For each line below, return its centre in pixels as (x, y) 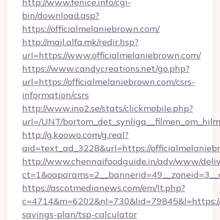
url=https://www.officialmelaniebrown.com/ (111, 55)
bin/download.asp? (61, 15)
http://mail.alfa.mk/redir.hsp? (80, 42)
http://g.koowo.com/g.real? (75, 135)
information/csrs (55, 95)
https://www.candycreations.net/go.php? (106, 69)
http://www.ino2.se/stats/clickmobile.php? (108, 108)
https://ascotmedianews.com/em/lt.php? (104, 188)
